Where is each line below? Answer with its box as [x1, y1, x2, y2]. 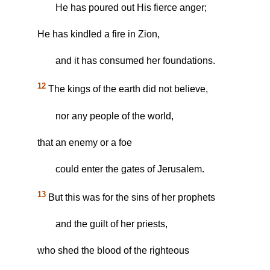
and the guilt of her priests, [55, 219, 168, 230]
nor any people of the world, [55, 110, 174, 121]
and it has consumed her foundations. [55, 55, 215, 66]
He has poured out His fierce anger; [55, 2, 207, 13]
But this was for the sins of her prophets [46, 192, 215, 203]
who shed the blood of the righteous [37, 245, 189, 256]
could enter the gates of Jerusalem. [55, 163, 204, 174]
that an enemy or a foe [37, 137, 132, 148]
